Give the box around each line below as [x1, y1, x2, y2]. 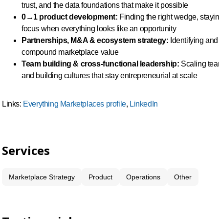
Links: [2, 100, 23, 108]
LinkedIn [130, 100, 158, 108]
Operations [126, 173, 160, 181]
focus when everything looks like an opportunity [22, 24, 176, 33]
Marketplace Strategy [9, 173, 75, 181]
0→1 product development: [22, 13, 118, 21]
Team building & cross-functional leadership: [22, 60, 179, 68]
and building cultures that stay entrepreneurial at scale [22, 71, 197, 80]
